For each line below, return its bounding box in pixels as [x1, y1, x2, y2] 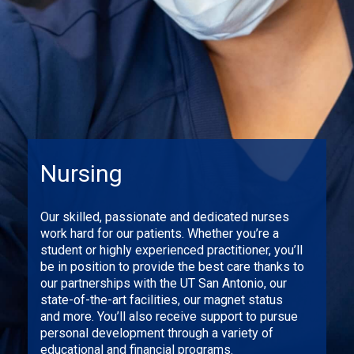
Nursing [40, 159, 122, 187]
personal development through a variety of [40, 325, 273, 341]
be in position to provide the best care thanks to [40, 258, 304, 274]
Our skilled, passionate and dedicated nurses [40, 209, 289, 224]
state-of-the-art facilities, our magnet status [40, 292, 283, 307]
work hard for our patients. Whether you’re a [40, 225, 279, 241]
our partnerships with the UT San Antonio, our [40, 275, 287, 291]
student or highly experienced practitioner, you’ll [40, 242, 303, 258]
